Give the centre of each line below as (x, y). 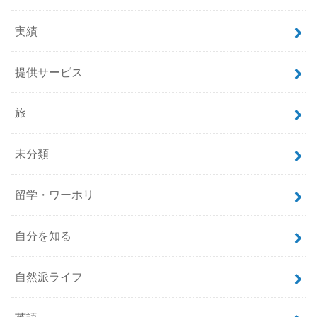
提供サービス (49, 72)
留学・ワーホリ (55, 195)
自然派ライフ (49, 277)
